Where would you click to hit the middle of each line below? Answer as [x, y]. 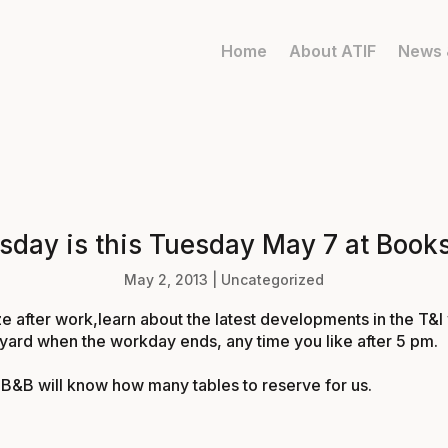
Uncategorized [272, 279]
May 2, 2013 [166, 279]
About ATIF [332, 51]
